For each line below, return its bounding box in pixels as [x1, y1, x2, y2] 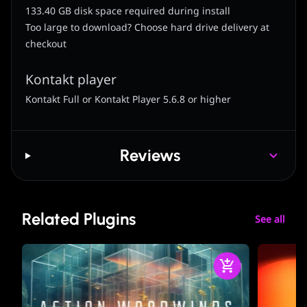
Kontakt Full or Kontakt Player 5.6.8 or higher [25, 93, 231, 108]
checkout [25, 37, 66, 52]
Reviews [120, 145, 181, 166]
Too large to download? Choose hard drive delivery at [25, 21, 269, 36]
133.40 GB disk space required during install [25, 4, 230, 19]
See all [255, 212, 285, 227]
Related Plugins [22, 209, 136, 230]
